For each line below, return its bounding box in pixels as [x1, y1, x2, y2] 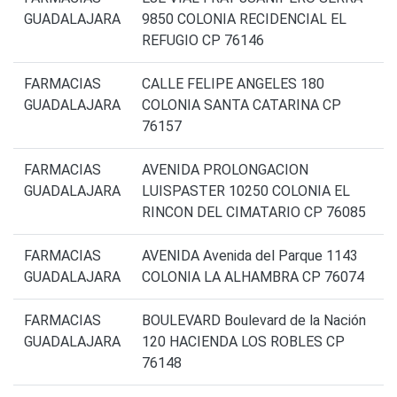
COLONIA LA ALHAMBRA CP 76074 [142, 269, 364, 286]
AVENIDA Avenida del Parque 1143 [142, 247, 358, 265]
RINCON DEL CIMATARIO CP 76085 [142, 204, 366, 222]
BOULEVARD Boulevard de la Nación [142, 312, 366, 330]
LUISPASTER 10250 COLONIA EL [142, 183, 350, 200]
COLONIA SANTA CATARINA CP [142, 97, 341, 114]
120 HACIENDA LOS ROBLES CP [142, 333, 345, 351]
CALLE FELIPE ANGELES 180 [142, 75, 324, 93]
